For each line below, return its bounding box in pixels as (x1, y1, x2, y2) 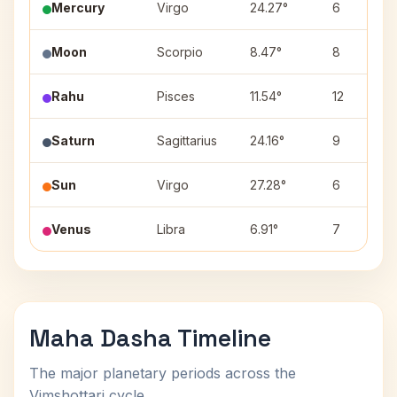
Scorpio (157, 44, 203, 59)
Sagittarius (157, 133, 217, 148)
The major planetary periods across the (29, 364, 296, 382)
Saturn (51, 133, 95, 148)
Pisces (157, 89, 195, 104)
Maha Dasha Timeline (29, 323, 271, 354)
